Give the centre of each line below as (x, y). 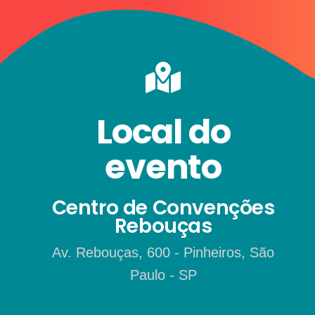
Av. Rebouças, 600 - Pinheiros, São (163, 252)
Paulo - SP (163, 275)
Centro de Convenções (163, 208)
